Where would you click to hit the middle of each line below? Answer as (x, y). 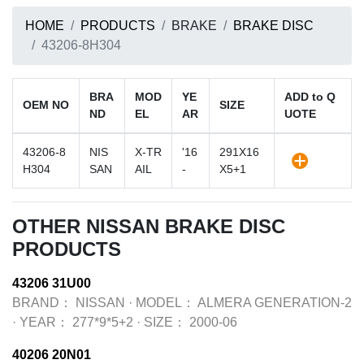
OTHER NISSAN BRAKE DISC (149, 226)
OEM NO (46, 105)
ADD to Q (310, 97)
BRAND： (42, 303)
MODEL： (165, 303)
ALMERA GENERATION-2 (275, 303)
